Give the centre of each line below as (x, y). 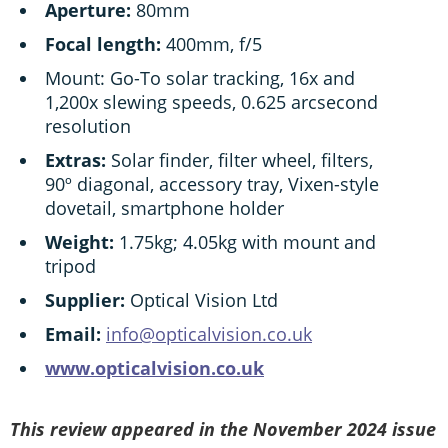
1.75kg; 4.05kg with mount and (245, 242)
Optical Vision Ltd (201, 300)
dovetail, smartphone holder (164, 208)
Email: (73, 334)
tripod (70, 266)
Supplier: (85, 300)
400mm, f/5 (211, 44)
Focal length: (103, 44)
